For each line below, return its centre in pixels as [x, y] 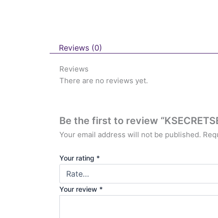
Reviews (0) [81, 47]
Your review [79, 189]
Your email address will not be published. [130, 135]
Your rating [78, 158]
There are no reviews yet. [104, 81]
